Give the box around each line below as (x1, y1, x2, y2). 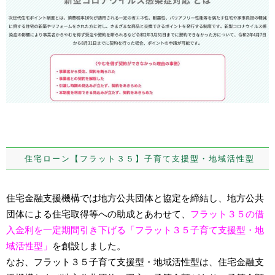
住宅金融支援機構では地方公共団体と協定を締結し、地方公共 (6, 193, 264, 204)
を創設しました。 (52, 241, 126, 252)
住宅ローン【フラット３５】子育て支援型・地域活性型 (6, 154, 255, 164)
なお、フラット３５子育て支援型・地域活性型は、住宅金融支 (6, 257, 264, 268)
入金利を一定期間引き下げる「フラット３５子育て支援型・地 (6, 225, 264, 236)
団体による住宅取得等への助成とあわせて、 (6, 209, 190, 220)
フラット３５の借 (190, 209, 264, 220)
